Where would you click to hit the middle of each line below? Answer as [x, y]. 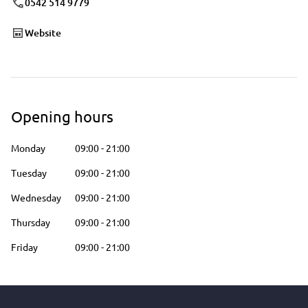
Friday [24, 247]
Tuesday [29, 173]
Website [43, 33]
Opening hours [62, 116]
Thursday [31, 222]
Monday [28, 148]
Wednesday [36, 197]
